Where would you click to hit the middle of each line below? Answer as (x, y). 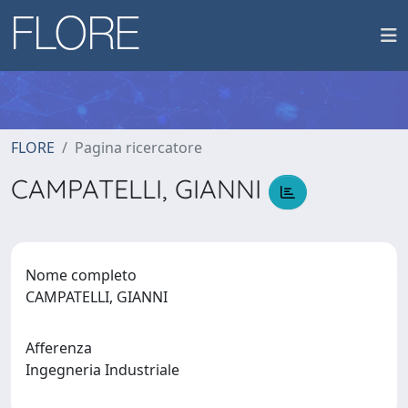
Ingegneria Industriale (106, 369)
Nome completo (81, 275)
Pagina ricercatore (138, 148)
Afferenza (59, 347)
